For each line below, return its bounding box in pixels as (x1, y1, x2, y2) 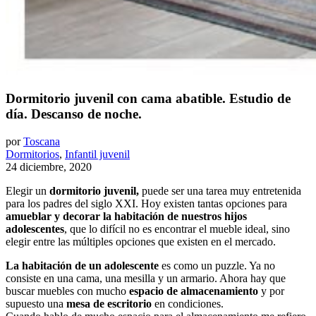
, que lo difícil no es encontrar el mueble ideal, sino (64, 222, 290, 235)
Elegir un (6, 184, 49, 197)
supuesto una (6, 297, 66, 310)
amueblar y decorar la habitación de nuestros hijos (6, 209, 247, 222)
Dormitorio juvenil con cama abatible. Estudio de (6, 90, 291, 106)
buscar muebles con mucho (6, 284, 129, 297)
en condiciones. (152, 297, 224, 310)
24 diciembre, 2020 (6, 160, 92, 173)
